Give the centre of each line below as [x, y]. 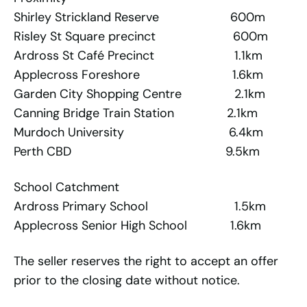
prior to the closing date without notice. [127, 281]
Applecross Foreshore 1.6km [138, 75]
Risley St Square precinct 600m [141, 37]
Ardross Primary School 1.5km [140, 207]
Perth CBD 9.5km [137, 152]
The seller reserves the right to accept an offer [146, 261]
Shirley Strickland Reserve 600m [139, 17]
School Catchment [66, 187]
